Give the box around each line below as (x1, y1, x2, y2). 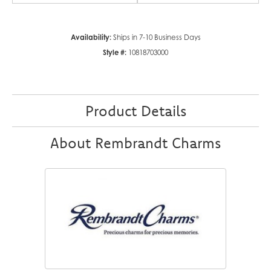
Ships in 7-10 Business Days (113, 33, 201, 42)
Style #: (103, 48, 126, 57)
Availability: (70, 33, 111, 42)
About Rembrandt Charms (50, 133, 221, 152)
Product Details (85, 101, 186, 120)
